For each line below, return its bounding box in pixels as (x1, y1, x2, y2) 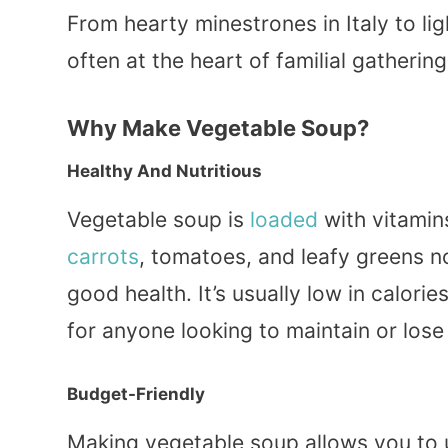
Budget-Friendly (67, 384, 205, 405)
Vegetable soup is (67, 206, 250, 232)
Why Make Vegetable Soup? (67, 114, 369, 141)
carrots (67, 243, 139, 269)
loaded (250, 206, 318, 232)
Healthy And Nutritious (67, 160, 262, 181)
